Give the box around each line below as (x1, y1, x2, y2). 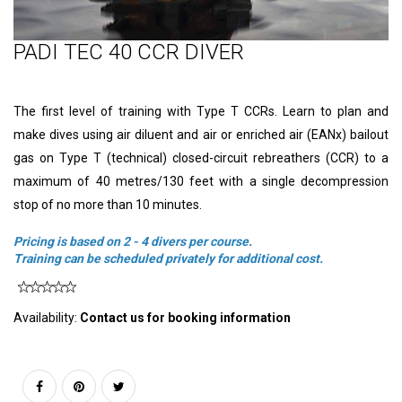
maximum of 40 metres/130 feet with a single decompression (13, 173, 389, 188)
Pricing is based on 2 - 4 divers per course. (13, 233, 260, 249)
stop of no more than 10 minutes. (13, 197, 202, 212)
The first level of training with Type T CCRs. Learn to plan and (13, 103, 389, 118)
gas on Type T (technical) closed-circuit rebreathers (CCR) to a (13, 150, 389, 165)
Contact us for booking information (80, 310, 291, 325)
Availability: (13, 310, 80, 325)
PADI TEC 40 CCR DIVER (13, 39, 244, 65)
